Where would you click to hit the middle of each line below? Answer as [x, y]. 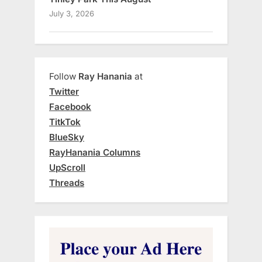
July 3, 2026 [72, 14]
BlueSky [67, 137]
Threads [67, 182]
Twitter [64, 91]
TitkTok [65, 122]
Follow [64, 76]
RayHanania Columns [95, 152]
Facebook [70, 106]
